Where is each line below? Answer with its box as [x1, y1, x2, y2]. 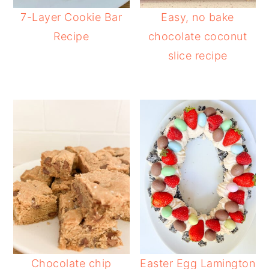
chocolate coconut [148, 29, 247, 43]
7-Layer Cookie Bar [20, 10, 122, 23]
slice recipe [168, 49, 228, 62]
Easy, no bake [161, 10, 234, 23]
